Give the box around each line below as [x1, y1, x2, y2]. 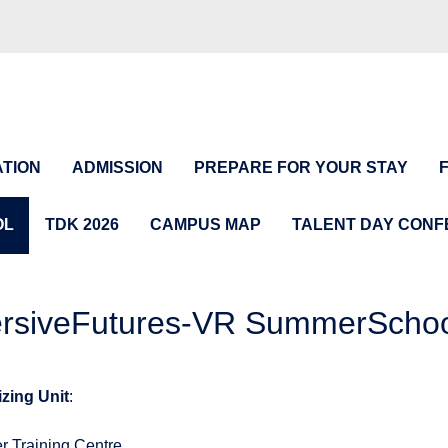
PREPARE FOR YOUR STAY [194, 159, 408, 176]
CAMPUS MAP [150, 215, 261, 233]
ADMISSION [72, 159, 163, 176]
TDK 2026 [45, 215, 119, 233]
